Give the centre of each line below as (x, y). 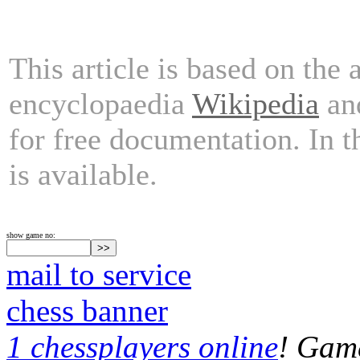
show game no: (31, 235)
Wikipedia (256, 103)
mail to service (99, 274)
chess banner (87, 311)
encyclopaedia (100, 103)
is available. (83, 174)
